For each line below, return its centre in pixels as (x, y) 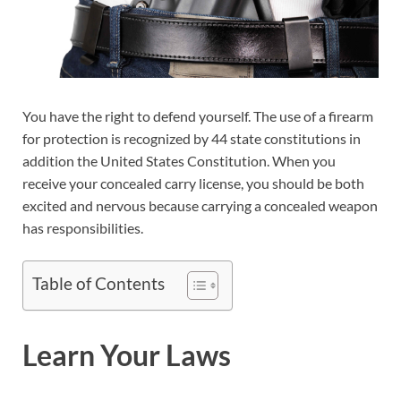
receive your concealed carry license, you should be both (193, 183)
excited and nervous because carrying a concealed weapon (200, 205)
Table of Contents (98, 284)
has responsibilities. (83, 227)
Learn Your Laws (127, 354)
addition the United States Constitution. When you (179, 160)
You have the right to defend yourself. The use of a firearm (198, 115)
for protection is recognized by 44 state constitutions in (192, 138)
